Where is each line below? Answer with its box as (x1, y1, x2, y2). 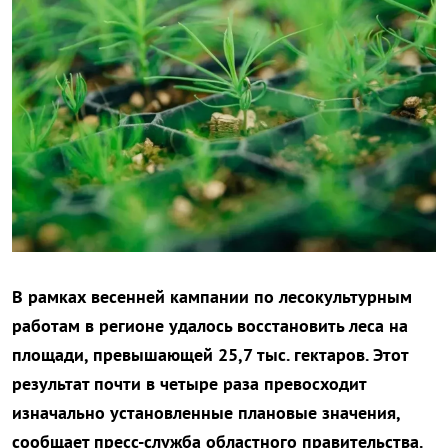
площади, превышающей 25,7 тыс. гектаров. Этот (12, 343, 408, 367)
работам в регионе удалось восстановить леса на (12, 314, 408, 338)
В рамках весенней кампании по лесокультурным (12, 285, 412, 309)
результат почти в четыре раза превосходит (12, 372, 366, 396)
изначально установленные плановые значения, (12, 401, 400, 425)
